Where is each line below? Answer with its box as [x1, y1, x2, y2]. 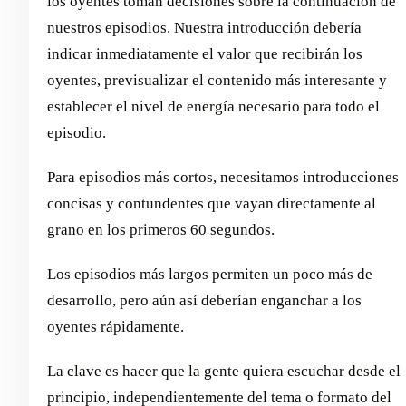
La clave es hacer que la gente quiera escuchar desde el [47, 362, 401, 381]
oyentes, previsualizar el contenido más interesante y [47, 72, 387, 90]
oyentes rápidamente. [47, 318, 184, 336]
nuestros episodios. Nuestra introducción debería [47, 19, 362, 37]
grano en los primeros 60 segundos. [47, 221, 275, 239]
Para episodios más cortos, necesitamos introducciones [47, 169, 399, 187]
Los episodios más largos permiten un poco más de [47, 266, 372, 284]
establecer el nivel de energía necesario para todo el [47, 98, 380, 116]
